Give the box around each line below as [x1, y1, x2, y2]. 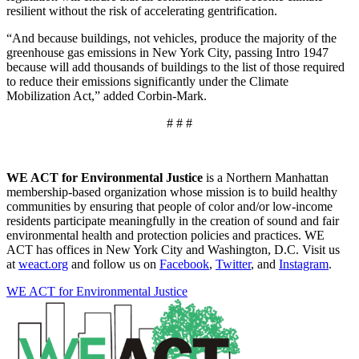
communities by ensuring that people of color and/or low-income [6, 199, 333, 213]
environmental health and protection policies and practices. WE [6, 228, 325, 242]
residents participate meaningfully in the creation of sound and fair [6, 213, 339, 228]
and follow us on [68, 256, 159, 271]
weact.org [18, 256, 68, 271]
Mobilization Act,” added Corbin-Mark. [6, 88, 207, 103]
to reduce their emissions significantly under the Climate [6, 74, 288, 88]
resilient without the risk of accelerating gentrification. [6, 3, 277, 18]
